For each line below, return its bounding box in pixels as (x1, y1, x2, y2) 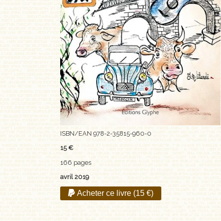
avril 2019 (60, 173, 89, 181)
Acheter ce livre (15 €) (75, 188, 153, 197)
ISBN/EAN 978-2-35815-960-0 (60, 130, 151, 138)
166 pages (60, 158, 91, 166)
